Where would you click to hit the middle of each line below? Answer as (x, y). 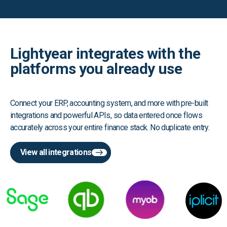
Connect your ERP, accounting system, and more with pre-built (109, 103)
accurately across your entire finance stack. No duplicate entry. (110, 127)
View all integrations (56, 152)
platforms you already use (96, 68)
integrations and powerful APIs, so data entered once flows (106, 115)
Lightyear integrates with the (105, 53)
